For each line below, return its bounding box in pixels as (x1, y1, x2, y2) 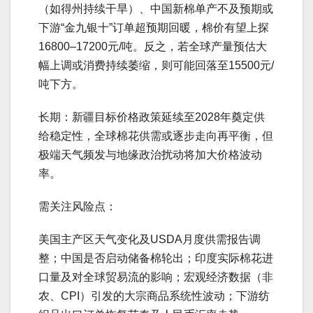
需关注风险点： (38, 201, 117, 212)
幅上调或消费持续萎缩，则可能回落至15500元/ (38, 59, 274, 71)
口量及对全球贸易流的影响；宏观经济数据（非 (38, 271, 273, 283)
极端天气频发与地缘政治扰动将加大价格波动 (38, 149, 262, 161)
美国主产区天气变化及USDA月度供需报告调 (38, 233, 261, 245)
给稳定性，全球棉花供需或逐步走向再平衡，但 (38, 130, 273, 142)
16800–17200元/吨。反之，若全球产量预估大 (38, 41, 267, 52)
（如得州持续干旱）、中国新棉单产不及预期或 (38, 3, 273, 15)
